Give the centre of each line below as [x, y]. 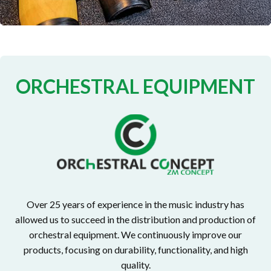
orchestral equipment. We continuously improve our [135, 235]
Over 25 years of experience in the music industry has [135, 204]
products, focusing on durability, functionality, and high [135, 250]
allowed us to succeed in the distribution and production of [135, 220]
